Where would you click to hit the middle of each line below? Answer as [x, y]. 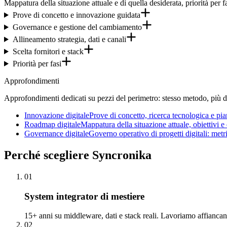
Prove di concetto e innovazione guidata [76, 15]
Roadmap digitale [52, 124]
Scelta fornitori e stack [48, 51]
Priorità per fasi [37, 63]
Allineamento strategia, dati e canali [69, 39]
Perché [22, 155]
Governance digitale [56, 133]
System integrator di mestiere [84, 196]
